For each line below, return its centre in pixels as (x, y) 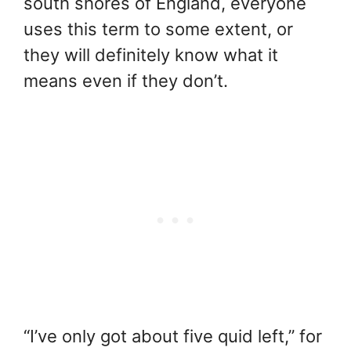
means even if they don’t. (126, 80)
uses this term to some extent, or (158, 29)
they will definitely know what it (151, 54)
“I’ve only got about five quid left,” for (173, 336)
